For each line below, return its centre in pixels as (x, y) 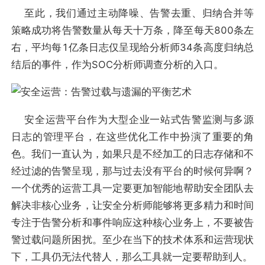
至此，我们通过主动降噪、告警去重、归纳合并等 (132, 13)
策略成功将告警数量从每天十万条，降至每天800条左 (132, 30)
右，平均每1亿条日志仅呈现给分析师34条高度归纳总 (132, 47)
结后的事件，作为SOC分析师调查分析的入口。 (117, 64)
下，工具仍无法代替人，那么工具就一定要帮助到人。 (132, 257)
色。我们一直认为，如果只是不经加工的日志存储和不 (132, 154)
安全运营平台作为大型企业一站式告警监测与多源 (132, 120)
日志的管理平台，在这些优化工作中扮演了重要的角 (132, 137)
